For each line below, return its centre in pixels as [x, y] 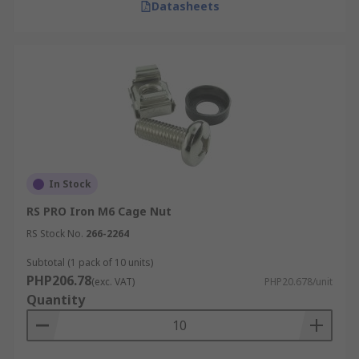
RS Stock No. [55, 234]
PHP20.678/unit [298, 282]
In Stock [70, 184]
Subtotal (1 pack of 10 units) [90, 262]
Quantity [56, 300]
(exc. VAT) [113, 282]
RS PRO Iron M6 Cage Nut [99, 211]
